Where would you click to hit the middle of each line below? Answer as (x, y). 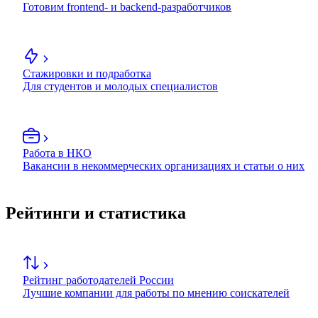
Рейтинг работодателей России (98, 280)
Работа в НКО (57, 153)
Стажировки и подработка (87, 74)
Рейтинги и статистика (96, 213)
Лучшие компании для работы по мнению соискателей (156, 293)
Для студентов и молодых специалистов (120, 87)
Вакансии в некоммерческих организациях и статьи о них (164, 166)
